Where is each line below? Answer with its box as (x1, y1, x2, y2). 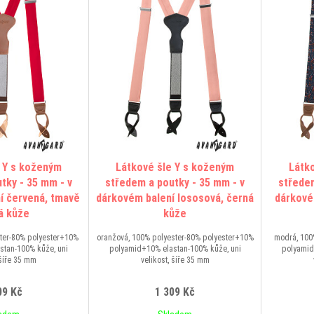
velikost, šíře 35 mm (140, 255, 210, 265)
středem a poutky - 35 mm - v (105, 176, 245, 189)
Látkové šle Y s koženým (116, 161, 235, 174)
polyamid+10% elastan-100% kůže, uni (109, 244, 241, 254)
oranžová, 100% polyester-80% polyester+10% (96, 233, 254, 243)
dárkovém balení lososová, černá (96, 191, 254, 205)
